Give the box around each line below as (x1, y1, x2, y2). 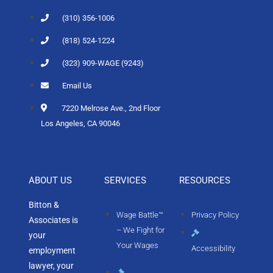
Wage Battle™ (116, 210, 163, 219)
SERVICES (104, 175, 146, 186)
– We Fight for (116, 225, 165, 235)
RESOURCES (179, 175, 230, 186)
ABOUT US (29, 175, 73, 186)
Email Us (62, 81, 93, 90)
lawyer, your (29, 261, 74, 271)
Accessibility (191, 244, 235, 253)
